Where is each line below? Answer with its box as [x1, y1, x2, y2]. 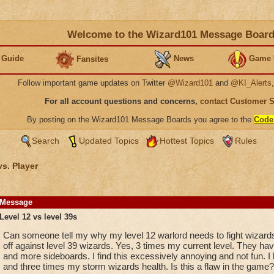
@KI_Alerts [231, 78, 272, 87]
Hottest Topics [159, 136, 214, 146]
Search [31, 136, 59, 146]
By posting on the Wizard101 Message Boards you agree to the [27, 115, 254, 124]
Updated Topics [78, 136, 139, 146]
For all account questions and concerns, [45, 97, 200, 106]
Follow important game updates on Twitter [18, 78, 168, 87]
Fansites [76, 54, 108, 64]
